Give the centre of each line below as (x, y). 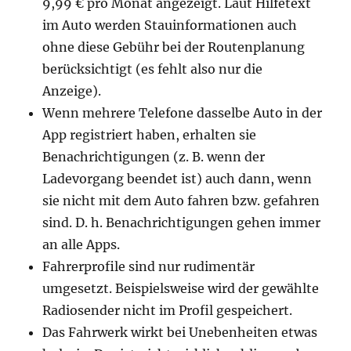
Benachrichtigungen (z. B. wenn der (154, 157)
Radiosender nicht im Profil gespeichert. (168, 310)
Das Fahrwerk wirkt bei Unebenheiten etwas (180, 332)
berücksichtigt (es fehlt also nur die (153, 69)
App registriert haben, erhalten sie (150, 135)
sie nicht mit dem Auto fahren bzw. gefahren (181, 201)
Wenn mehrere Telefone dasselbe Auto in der (183, 113)
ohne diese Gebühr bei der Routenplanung (174, 47)
